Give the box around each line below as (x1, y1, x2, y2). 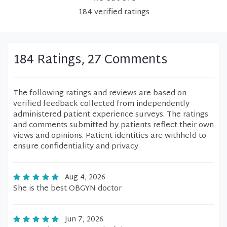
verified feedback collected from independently (13, 97, 190, 111)
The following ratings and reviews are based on (13, 87, 186, 100)
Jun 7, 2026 (65, 213, 103, 226)
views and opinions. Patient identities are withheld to (13, 129, 206, 143)
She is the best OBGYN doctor (13, 182, 122, 196)
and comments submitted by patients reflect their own (13, 119, 214, 132)
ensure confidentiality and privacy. (13, 140, 140, 154)
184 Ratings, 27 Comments (13, 49, 167, 71)
